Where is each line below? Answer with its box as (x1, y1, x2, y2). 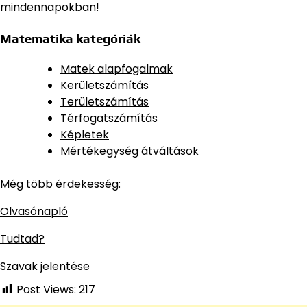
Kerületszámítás (60, 77, 149, 93)
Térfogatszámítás (60, 110, 158, 126)
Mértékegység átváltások (60, 143, 199, 159)
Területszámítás (60, 93, 149, 110)
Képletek (60, 126, 109, 143)
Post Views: (16, 281, 76, 297)
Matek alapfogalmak (60, 60, 173, 77)
